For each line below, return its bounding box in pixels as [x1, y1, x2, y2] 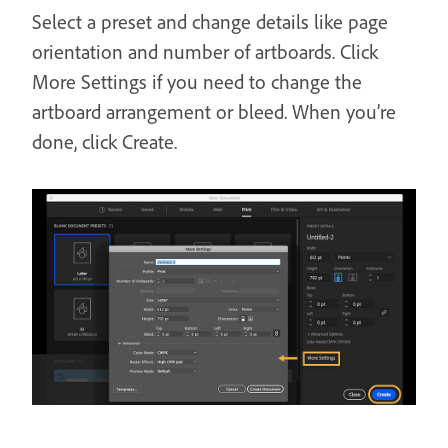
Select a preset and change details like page [32, 8, 388, 34]
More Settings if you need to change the [32, 68, 362, 94]
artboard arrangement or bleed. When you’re [32, 98, 396, 124]
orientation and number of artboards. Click [32, 38, 378, 64]
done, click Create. [32, 128, 177, 154]
